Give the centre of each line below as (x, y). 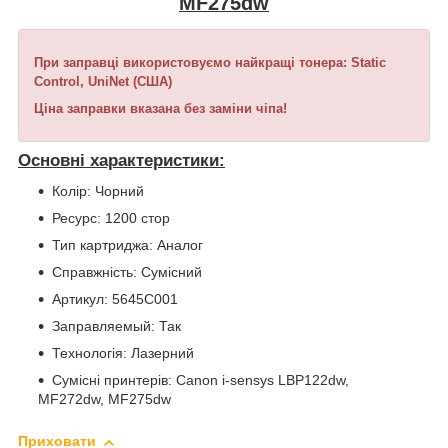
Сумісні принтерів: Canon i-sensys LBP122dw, (200, 380)
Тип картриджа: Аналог (127, 245)
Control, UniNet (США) (103, 82)
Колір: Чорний (98, 191)
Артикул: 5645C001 (115, 299)
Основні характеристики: (121, 161)
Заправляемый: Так (116, 326)
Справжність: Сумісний (127, 272)
